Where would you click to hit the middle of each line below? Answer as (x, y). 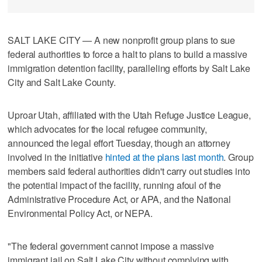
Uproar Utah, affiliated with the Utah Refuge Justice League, (129, 115)
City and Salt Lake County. (62, 82)
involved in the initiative (56, 157)
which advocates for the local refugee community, (107, 129)
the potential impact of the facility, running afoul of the (115, 185)
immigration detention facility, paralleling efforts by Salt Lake (129, 68)
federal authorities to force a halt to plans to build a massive (127, 54)
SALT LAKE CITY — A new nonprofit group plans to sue (122, 40)
